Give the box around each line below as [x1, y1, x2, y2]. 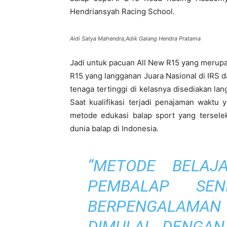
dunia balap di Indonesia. [70, 124, 159, 133]
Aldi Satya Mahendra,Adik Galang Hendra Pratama [70, 35, 201, 42]
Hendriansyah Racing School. [70, 7, 175, 16]
